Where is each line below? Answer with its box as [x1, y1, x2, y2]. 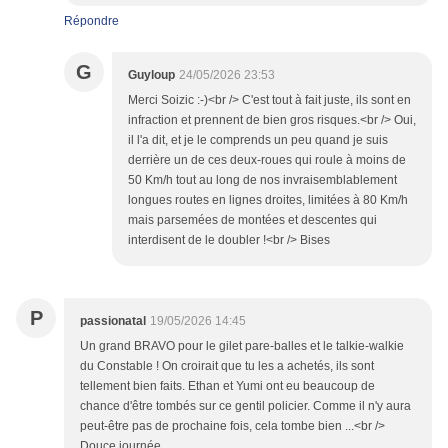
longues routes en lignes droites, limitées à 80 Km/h [128, 193, 408, 208]
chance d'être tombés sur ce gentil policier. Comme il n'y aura [80, 399, 411, 414]
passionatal [80, 314, 146, 329]
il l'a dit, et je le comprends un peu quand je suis [128, 133, 388, 148]
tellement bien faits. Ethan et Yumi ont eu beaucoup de [80, 379, 375, 394]
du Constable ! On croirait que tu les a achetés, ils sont [80, 359, 374, 374]
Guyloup [128, 68, 175, 83]
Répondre [64, 14, 119, 29]
